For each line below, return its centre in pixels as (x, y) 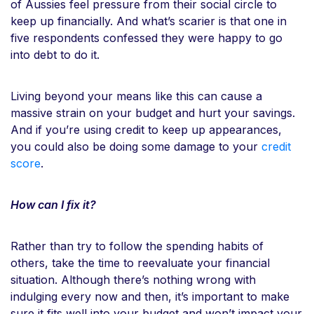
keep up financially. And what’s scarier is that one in (149, 21)
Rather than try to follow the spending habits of (137, 246)
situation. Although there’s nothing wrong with (133, 279)
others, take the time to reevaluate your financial (140, 262)
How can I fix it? (53, 204)
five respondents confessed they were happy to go (146, 37)
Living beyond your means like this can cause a (136, 96)
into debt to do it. (57, 54)
